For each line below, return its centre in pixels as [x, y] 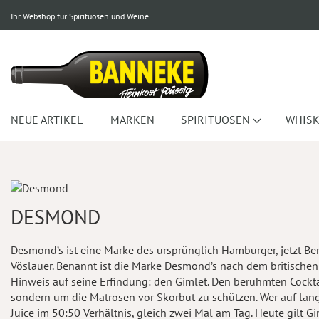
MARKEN [132, 120]
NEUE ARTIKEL [47, 120]
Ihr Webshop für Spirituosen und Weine [80, 16]
